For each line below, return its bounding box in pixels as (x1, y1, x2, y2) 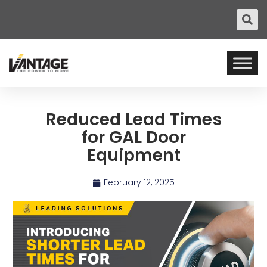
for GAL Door (81, 126, 186, 149)
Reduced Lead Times (45, 108, 222, 131)
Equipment (86, 144, 181, 167)
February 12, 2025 (104, 176, 175, 188)
